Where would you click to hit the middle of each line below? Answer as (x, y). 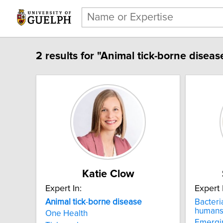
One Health (66, 214)
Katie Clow (108, 174)
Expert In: (63, 188)
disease (127, 202)
